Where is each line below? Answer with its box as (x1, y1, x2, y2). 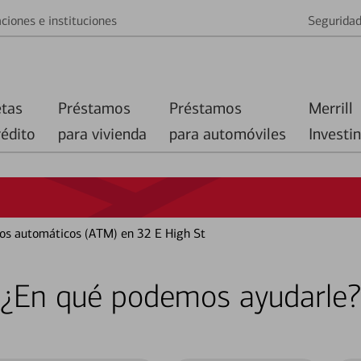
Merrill (309, 98, 353, 118)
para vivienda (58, 124, 147, 143)
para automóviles (169, 124, 286, 143)
